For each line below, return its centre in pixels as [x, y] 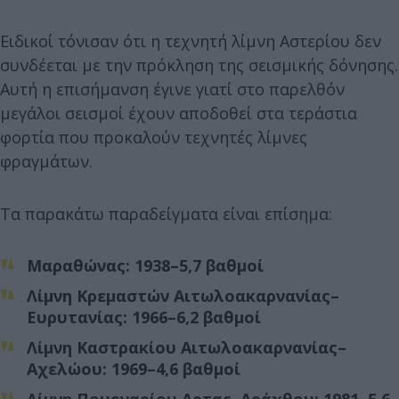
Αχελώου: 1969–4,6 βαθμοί [134, 368]
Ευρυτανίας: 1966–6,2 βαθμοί [144, 317]
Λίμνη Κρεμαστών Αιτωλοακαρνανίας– [183, 295]
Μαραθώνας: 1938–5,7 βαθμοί [145, 265]
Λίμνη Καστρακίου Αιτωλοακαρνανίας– [187, 347]
